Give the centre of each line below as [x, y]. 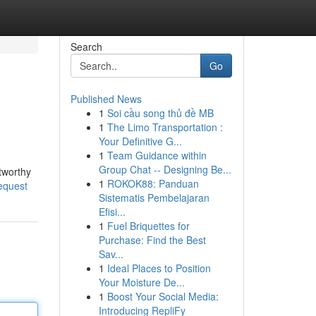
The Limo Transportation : [165, 127]
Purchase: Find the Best [152, 240]
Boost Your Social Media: [163, 296]
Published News [106, 99]
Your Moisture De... [141, 282]
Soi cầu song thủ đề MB [160, 113]
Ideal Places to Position [159, 268]
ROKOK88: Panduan [153, 183]
